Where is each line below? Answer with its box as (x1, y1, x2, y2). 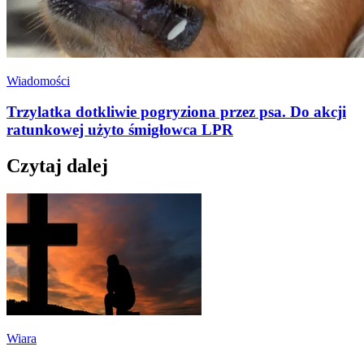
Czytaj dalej (6, 155, 108, 177)
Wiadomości (6, 73, 70, 88)
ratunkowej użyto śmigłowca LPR (6, 121, 233, 139)
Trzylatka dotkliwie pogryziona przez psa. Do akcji (6, 103, 346, 121)
